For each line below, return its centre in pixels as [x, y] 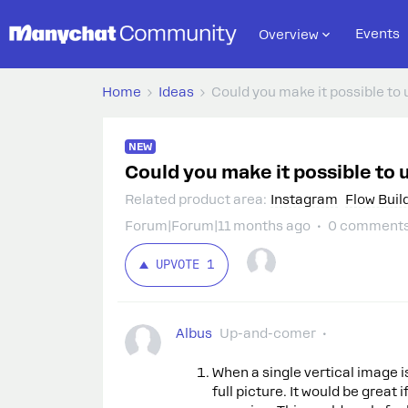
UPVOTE [178, 265]
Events [377, 34]
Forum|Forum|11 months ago [218, 226]
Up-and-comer [268, 333]
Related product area [194, 199]
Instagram [304, 199]
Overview [289, 34]
